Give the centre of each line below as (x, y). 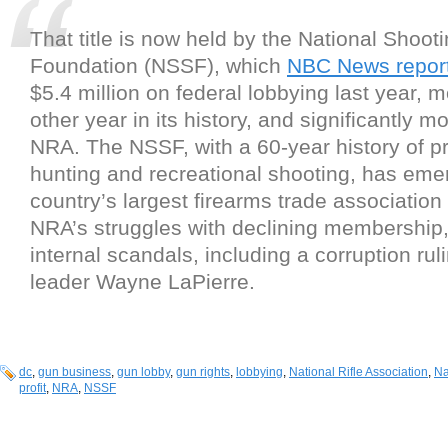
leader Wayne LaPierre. (142, 282)
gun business (74, 372)
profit (32, 388)
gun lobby (143, 372)
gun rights (203, 372)
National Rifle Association (358, 372)
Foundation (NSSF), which (158, 66)
